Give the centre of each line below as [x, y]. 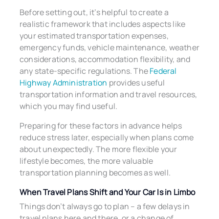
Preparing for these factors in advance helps [101, 125]
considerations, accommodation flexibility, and [105, 59]
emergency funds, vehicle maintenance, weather [110, 47]
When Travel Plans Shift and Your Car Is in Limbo [108, 192]
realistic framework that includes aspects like [103, 24]
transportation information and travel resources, [109, 94]
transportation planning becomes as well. [95, 172]
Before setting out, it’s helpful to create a [94, 12]
